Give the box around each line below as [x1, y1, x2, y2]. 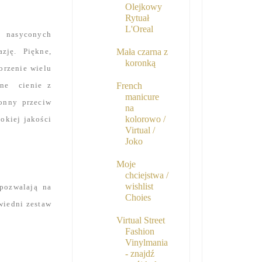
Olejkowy [125, 2, 162, 12]
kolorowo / [125, 114, 166, 125]
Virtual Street [116, 215, 165, 226]
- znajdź [125, 249, 154, 259]
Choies [125, 192, 151, 203]
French [116, 81, 142, 91]
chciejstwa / [125, 170, 168, 181]
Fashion [125, 226, 154, 237]
